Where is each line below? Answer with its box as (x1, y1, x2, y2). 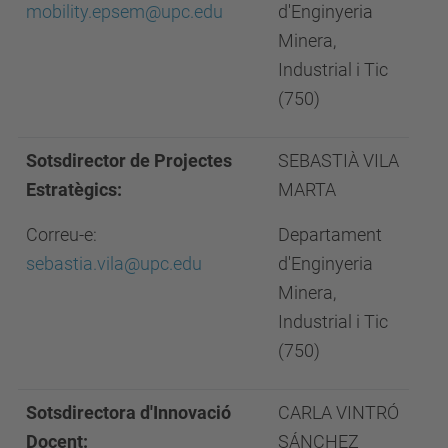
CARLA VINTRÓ (278, 402, 399, 423)
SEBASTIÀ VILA (278, 150, 399, 171)
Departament (278, 224, 382, 245)
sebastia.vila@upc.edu (26, 253, 202, 274)
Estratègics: (26, 179, 122, 200)
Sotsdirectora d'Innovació (26, 402, 231, 423)
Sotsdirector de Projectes (26, 150, 232, 171)
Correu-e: (26, 224, 97, 245)
